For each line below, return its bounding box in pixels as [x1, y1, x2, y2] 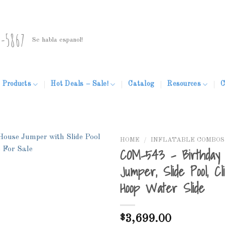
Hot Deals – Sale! [51, 81, 108, 87]
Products [2, 81, 31, 87]
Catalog [128, 81, 155, 87]
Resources [167, 81, 201, 87]
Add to [74, 188, 95, 195]
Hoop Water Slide [120, 178, 204, 199]
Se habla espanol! [32, 37, 83, 43]
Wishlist [72, 197, 97, 204]
